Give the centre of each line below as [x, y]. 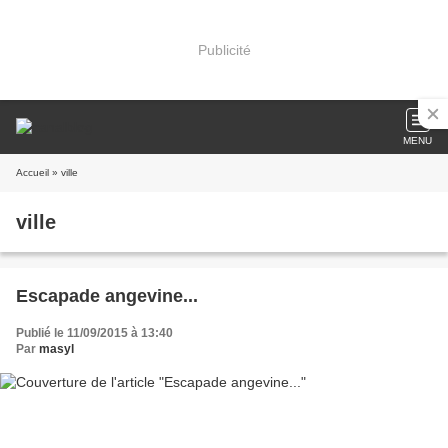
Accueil [32, 172]
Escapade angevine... [107, 296]
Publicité [224, 49]
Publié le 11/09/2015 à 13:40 [94, 333]
